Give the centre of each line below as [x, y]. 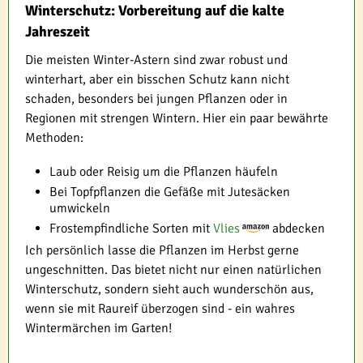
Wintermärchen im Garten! [98, 328]
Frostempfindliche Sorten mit [131, 228]
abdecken [297, 228]
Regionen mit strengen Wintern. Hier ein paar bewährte [177, 118]
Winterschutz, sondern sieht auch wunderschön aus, [169, 289]
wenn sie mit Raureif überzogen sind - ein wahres [160, 308]
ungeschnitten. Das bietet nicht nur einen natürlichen [173, 269]
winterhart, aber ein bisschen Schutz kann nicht [157, 79]
